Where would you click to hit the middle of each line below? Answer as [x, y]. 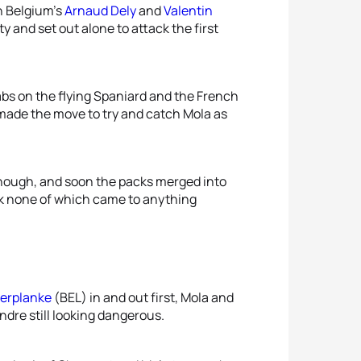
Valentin [188, 10]
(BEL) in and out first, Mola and [143, 297]
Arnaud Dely [100, 10]
